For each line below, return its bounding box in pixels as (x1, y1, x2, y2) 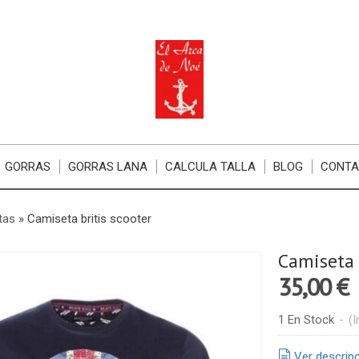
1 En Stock (277, 313, 334, 327)
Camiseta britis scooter (26, 212, 151, 226)
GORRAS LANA (68, 159, 148, 174)
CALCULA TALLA (165, 159, 256, 174)
